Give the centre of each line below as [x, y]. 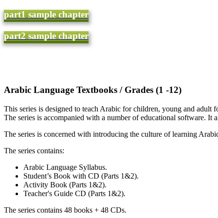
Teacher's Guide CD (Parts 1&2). [74, 193]
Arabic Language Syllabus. [65, 167]
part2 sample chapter [46, 36]
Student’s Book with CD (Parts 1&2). [81, 176]
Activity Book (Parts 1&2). [65, 184]
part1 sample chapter [46, 14]
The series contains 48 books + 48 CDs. [65, 210]
